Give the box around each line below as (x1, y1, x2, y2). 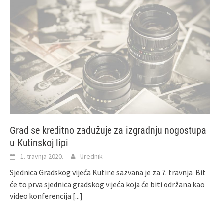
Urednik (80, 151, 103, 161)
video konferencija (10, 191, 73, 201)
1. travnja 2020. (20, 151, 63, 161)
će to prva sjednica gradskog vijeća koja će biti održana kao (10, 179, 205, 189)
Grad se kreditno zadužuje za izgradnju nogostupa (10, 124, 206, 136)
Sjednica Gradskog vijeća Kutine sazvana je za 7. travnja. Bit (10, 167, 206, 177)
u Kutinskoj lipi (10, 137, 68, 149)
